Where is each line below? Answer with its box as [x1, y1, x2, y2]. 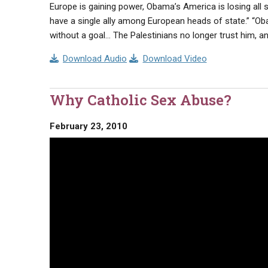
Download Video [142, 53, 207, 64]
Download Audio [63, 53, 127, 64]
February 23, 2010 [49, 120, 127, 132]
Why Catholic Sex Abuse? [49, 90, 232, 110]
